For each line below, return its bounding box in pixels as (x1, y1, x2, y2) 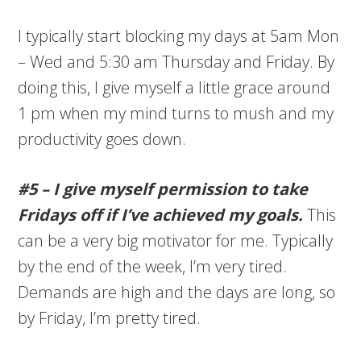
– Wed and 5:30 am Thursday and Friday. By (18, 51, 335, 73)
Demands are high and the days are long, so (18, 281, 336, 304)
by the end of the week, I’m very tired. (18, 255, 288, 278)
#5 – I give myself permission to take (18, 178, 309, 201)
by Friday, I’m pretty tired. (18, 307, 201, 330)
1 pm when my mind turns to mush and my (18, 102, 334, 125)
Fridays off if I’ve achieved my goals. (18, 204, 308, 226)
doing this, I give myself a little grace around (18, 77, 331, 99)
